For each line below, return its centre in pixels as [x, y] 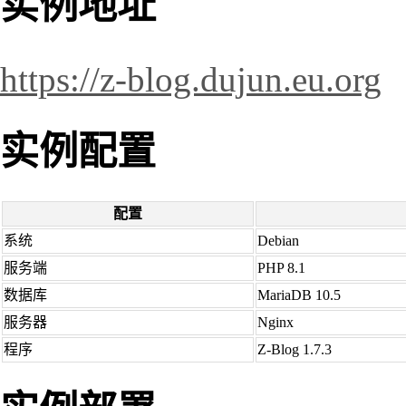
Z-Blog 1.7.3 [295, 350]
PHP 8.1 [281, 268]
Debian [278, 241]
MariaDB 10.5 [299, 295]
